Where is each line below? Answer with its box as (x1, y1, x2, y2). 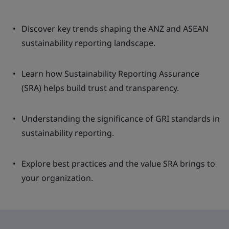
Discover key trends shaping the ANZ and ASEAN (21, 23, 209, 34)
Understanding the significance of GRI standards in (21, 113, 220, 124)
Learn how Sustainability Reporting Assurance (21, 68, 199, 79)
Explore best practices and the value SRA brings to (21, 158, 215, 169)
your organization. (21, 172, 93, 184)
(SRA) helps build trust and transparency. (21, 82, 179, 94)
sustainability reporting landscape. (21, 37, 155, 49)
